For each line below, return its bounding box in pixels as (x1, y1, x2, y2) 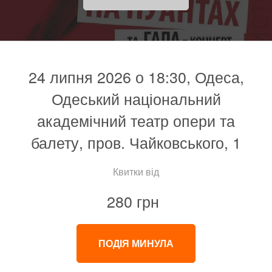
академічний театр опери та (37, 109, 235, 132)
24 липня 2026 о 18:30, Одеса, (28, 66, 244, 88)
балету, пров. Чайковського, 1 (31, 131, 241, 154)
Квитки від (113, 165, 159, 179)
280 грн (107, 190, 159, 212)
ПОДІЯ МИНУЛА (98, 236, 174, 251)
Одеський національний (51, 87, 221, 110)
